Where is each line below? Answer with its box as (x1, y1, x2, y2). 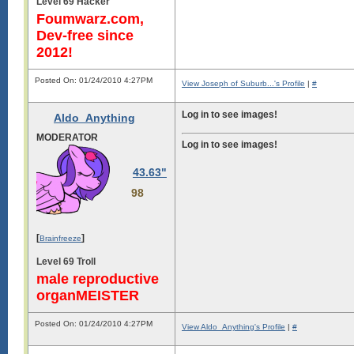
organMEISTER (36, 287, 139, 303)
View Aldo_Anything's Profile (182, 322, 285, 331)
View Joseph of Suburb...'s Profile (182, 79, 305, 88)
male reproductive (36, 270, 159, 287)
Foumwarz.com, (36, 10, 144, 27)
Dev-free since (36, 27, 134, 43)
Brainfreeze (40, 233, 81, 243)
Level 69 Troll (36, 255, 96, 267)
